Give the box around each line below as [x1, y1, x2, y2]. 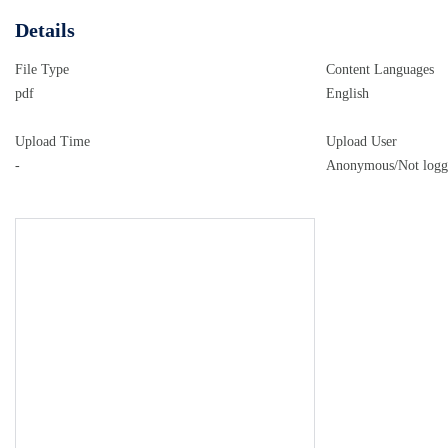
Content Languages [326, 62, 434, 78]
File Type [15, 62, 69, 78]
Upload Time [15, 134, 90, 150]
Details [15, 18, 75, 41]
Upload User [326, 134, 397, 150]
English [326, 86, 369, 102]
